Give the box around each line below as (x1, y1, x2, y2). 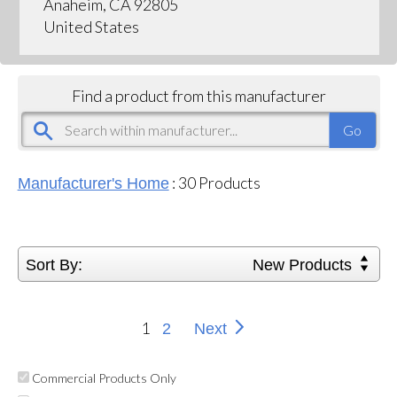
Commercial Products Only (28, 370, 176, 385)
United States (43, 16, 139, 36)
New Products (253, 255, 357, 274)
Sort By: (25, 255, 82, 274)
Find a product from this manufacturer (71, 85, 326, 105)
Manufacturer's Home (17, 174, 169, 192)
